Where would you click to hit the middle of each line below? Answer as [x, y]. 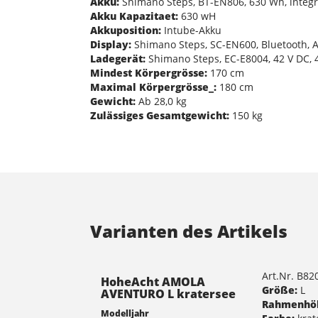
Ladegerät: [118, 58]
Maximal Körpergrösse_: [153, 87]
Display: [111, 44]
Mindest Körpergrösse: [149, 72]
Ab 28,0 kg [161, 101]
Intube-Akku [191, 30]
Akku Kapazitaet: [134, 16]
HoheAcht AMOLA [153, 281]
